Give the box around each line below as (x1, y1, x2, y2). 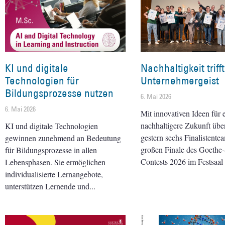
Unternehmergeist (141, 73, 219, 87)
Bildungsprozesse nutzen (5, 86, 114, 100)
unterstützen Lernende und (5, 180, 89, 191)
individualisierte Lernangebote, (5, 168, 103, 179)
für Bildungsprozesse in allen (5, 144, 97, 155)
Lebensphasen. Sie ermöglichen (5, 156, 105, 167)
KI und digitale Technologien (5, 120, 98, 131)
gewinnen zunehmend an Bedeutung (5, 132, 121, 143)
